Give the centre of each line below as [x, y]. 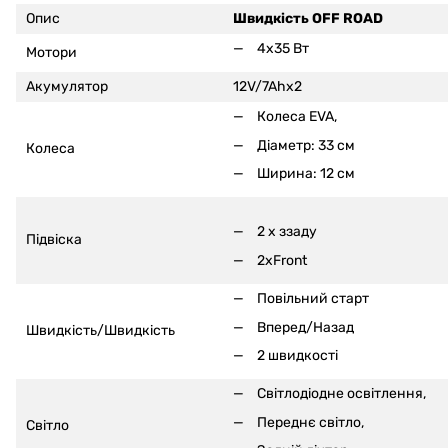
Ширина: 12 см [306, 173]
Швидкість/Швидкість [100, 331]
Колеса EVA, [297, 117]
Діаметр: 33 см [306, 145]
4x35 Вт [283, 49]
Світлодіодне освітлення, [341, 394]
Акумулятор [67, 87]
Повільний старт [313, 299]
